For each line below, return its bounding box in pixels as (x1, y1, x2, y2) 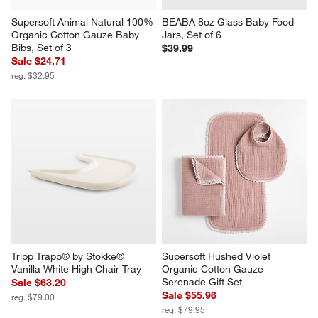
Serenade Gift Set (162, 275, 242, 289)
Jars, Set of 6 (162, 28, 221, 42)
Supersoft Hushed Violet (162, 250, 273, 263)
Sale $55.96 (162, 289, 216, 302)
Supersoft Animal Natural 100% (11, 16, 157, 29)
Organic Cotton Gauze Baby (11, 28, 143, 42)
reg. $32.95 (11, 70, 55, 82)
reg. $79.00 (11, 291, 55, 303)
